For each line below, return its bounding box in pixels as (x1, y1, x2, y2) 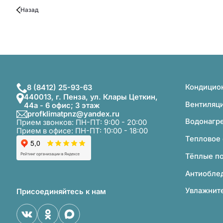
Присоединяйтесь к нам (16, 187, 106, 197)
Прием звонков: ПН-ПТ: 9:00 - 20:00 (16, 117, 147, 127)
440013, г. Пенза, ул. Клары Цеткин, (24, 92, 158, 102)
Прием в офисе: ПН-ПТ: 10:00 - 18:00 (16, 126, 148, 135)
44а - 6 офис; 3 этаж (24, 101, 101, 110)
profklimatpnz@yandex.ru (27, 109, 120, 118)
